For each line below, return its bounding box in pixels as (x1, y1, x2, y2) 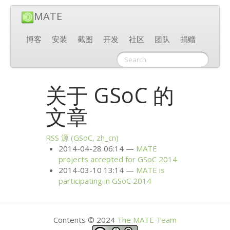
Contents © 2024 (53, 214, 117, 225)
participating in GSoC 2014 (59, 176, 152, 186)
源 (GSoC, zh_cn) (59, 132, 119, 143)
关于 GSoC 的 (46, 80, 175, 109)
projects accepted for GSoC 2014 (59, 154, 178, 165)
